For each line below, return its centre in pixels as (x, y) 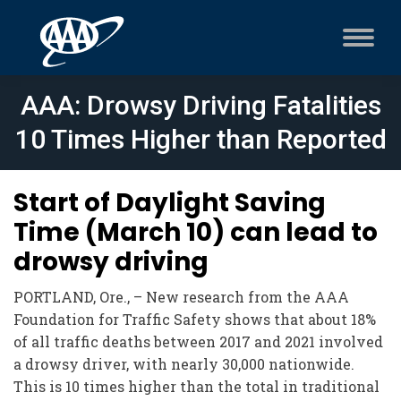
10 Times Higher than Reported (200, 139)
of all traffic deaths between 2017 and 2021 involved (198, 341)
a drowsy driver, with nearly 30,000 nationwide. (184, 364)
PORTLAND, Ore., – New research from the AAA (181, 297)
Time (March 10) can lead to (196, 232)
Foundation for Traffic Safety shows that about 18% (195, 319)
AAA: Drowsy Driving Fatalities (200, 105)
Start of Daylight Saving (170, 203)
